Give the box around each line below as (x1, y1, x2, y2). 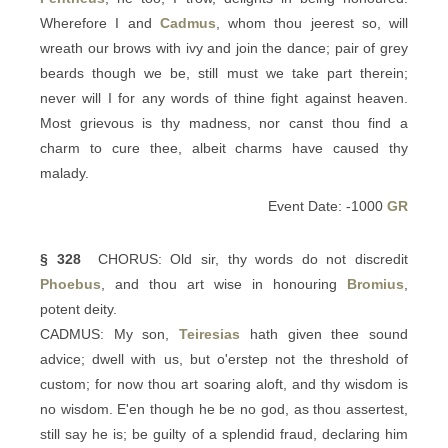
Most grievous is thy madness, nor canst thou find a (40, 115, 408, 131)
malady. (40, 165, 89, 181)
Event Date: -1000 (268, 198, 387, 214)
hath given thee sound (240, 326, 409, 342)
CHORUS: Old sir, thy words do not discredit (80, 251, 409, 267)
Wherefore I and (40, 15, 160, 31)
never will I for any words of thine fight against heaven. (40, 90, 408, 106)
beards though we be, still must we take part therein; (40, 65, 408, 81)
